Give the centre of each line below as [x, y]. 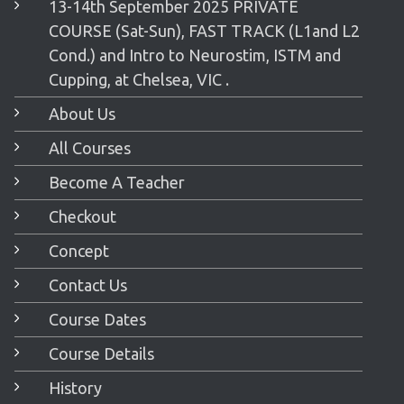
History [76, 387]
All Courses [90, 147]
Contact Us [88, 285]
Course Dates [98, 319]
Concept [79, 250]
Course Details [102, 353]
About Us [83, 113]
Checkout [83, 216]
